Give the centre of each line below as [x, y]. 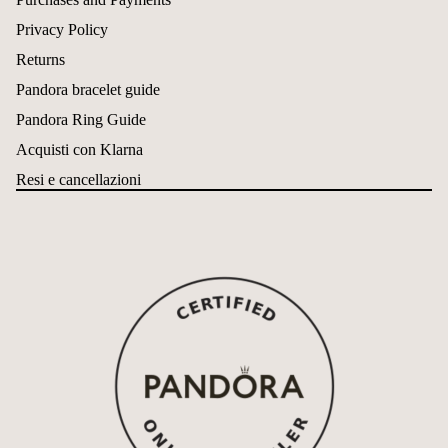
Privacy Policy [62, 30]
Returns [40, 60]
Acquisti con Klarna [79, 150]
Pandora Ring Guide [81, 120]
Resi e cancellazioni [78, 180]
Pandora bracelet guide [88, 90]
